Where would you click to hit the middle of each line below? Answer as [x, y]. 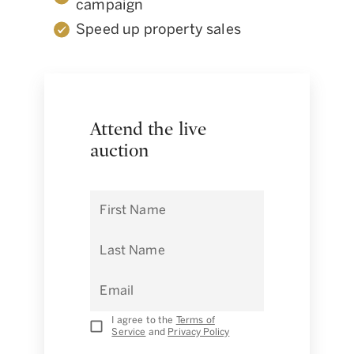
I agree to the [143, 320]
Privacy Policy [199, 332]
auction [119, 151]
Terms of [195, 320]
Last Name [132, 250]
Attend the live [149, 130]
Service [129, 332]
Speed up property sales [158, 29]
